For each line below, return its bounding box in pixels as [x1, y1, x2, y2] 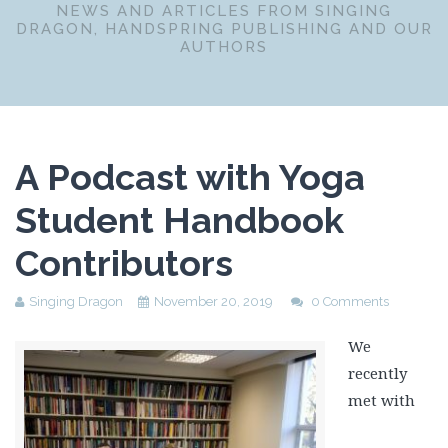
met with [347, 390, 415, 410]
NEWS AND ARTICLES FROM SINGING [56, 2, 392, 20]
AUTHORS [180, 38, 268, 56]
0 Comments [311, 294, 389, 309]
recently [347, 363, 407, 383]
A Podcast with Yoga [15, 156, 365, 198]
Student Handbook [15, 199, 344, 241]
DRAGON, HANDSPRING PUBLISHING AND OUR [15, 20, 433, 38]
